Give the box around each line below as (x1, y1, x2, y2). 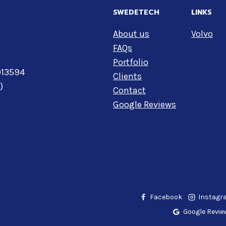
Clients (113, 70, 142, 82)
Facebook (150, 193, 183, 202)
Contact (113, 84, 146, 96)
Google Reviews (113, 98, 176, 110)
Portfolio (113, 56, 148, 68)
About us (113, 28, 149, 39)
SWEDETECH (113, 7, 159, 18)
